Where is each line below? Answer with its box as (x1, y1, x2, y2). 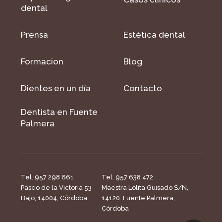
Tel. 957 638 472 (101, 173, 153, 181)
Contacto (123, 83, 162, 94)
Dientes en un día (21, 83, 91, 94)
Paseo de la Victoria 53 (21, 184, 92, 192)
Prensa (21, 30, 48, 40)
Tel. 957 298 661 (21, 173, 74, 181)
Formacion (21, 56, 63, 67)
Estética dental (123, 30, 185, 40)
